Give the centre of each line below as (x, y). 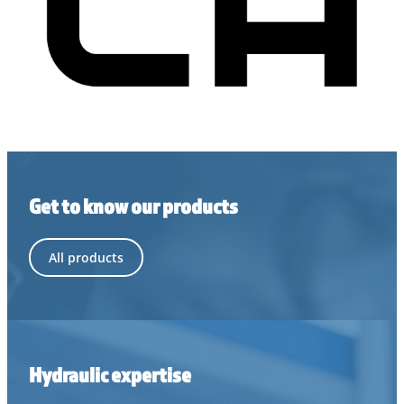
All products (86, 257)
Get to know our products (133, 205)
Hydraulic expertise (110, 374)
